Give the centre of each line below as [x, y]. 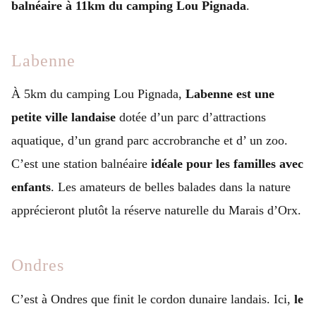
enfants [31, 187]
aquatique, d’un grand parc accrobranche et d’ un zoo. [150, 141]
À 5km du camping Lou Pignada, [98, 94]
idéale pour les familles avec [227, 164]
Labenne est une [230, 94]
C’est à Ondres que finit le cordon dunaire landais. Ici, [153, 299]
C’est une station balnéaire [81, 164]
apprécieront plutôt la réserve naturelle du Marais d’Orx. [156, 211]
